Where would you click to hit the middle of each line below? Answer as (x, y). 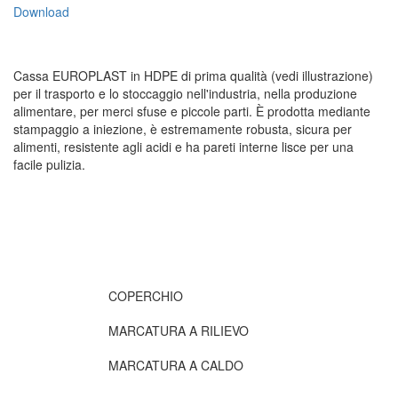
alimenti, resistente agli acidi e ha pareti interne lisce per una (183, 147)
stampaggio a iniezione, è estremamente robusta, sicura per (183, 129)
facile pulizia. (49, 164)
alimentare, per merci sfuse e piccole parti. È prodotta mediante (192, 111)
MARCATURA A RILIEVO (179, 330)
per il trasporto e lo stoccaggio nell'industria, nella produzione (185, 93)
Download (41, 12)
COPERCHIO (146, 296)
